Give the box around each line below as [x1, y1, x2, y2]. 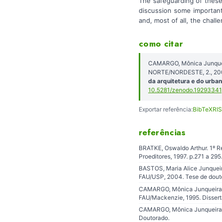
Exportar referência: [139, 106, 193, 113]
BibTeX [193, 106, 213, 113]
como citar [139, 37, 183, 50]
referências [139, 126, 186, 139]
